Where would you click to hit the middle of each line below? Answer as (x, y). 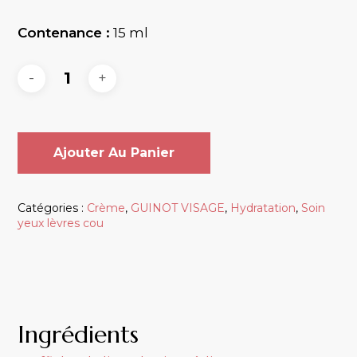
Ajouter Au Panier (114, 152)
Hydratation (263, 208)
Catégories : (53, 208)
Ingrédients (78, 334)
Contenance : (64, 33)
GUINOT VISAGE (178, 208)
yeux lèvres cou (61, 223)
